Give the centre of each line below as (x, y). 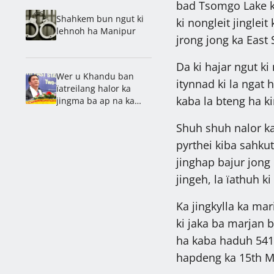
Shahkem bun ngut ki (100, 18)
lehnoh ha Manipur (96, 31)
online (69, 137)
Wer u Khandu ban (95, 76)
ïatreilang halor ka (94, 88)
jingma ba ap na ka (95, 100)
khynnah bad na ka (95, 125)
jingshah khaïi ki (90, 113)
